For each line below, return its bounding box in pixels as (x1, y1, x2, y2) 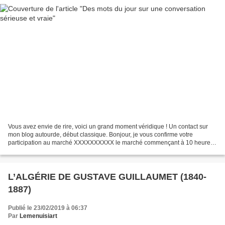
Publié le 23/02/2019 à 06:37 (8, 204, 87, 211)
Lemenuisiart (20, 212, 57, 219)
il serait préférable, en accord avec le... (8, 147, 113, 154)
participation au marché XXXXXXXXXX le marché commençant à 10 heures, (8, 139, 215, 146)
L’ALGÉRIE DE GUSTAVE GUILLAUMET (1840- (8, 171, 206, 182)
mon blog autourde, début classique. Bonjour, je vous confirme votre (8, 131, 193, 138)
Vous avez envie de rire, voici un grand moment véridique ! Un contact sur (8, 123, 208, 130)
